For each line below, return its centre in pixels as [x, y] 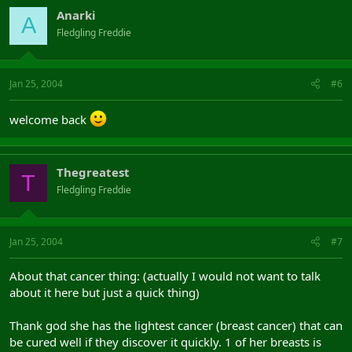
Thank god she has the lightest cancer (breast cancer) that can [176, 325]
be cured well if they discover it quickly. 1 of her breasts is [165, 341]
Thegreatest [93, 172]
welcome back [49, 119]
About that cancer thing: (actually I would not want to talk [165, 275]
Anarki [76, 15]
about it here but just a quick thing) [104, 292]
